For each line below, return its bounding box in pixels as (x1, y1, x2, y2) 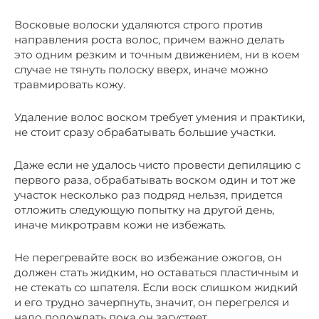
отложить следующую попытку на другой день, (14, 202, 274, 216)
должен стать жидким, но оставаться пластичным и (14, 265, 298, 279)
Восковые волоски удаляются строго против (14, 17, 263, 31)
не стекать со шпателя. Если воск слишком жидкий (14, 280, 298, 294)
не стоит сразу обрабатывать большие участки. (14, 125, 276, 139)
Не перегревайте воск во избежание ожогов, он (14, 250, 282, 264)
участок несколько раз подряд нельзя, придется (14, 187, 283, 202)
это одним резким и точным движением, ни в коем (14, 47, 300, 61)
